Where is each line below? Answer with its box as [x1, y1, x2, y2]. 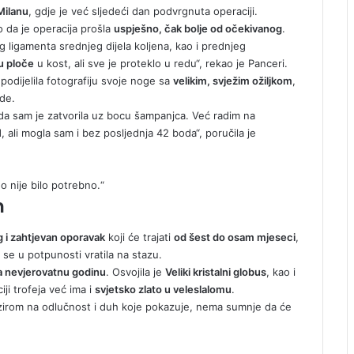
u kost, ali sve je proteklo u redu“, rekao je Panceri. [34, 57, 288, 70]
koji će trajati [105, 230, 174, 243]
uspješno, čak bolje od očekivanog [114, 22, 282, 36]
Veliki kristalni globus [165, 265, 266, 278]
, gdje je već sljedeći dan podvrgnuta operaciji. [28, 5, 258, 18]
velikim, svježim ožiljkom [173, 74, 292, 88]
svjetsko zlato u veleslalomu [95, 282, 232, 296]
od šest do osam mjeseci [174, 230, 296, 243]
